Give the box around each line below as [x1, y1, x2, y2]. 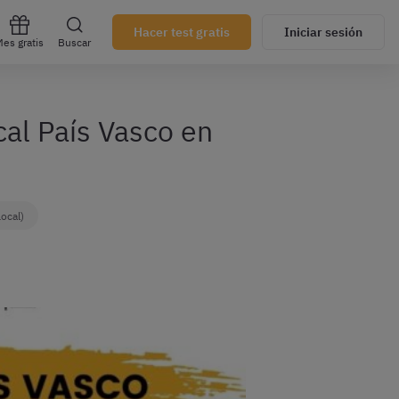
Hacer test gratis [134, 24, 230, 40]
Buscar [58, 36, 91, 49]
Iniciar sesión [284, 24, 362, 40]
